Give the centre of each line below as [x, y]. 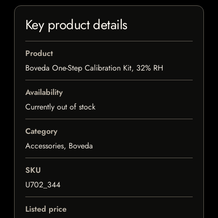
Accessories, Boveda [59, 146]
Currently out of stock [60, 107]
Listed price [46, 209]
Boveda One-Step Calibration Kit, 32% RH [94, 68]
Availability [44, 92]
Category [41, 131]
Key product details [76, 25]
